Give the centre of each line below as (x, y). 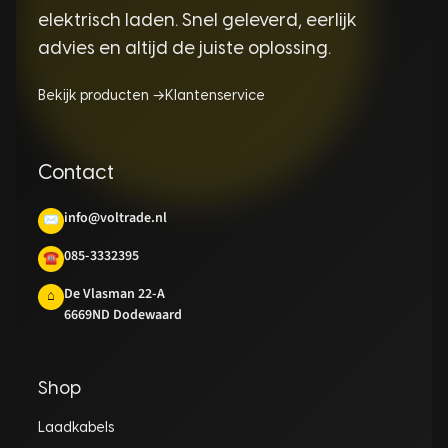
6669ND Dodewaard (123, 314)
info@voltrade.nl (115, 217)
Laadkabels (76, 428)
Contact (76, 173)
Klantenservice (215, 96)
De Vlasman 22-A (114, 293)
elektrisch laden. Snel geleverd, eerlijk (197, 21)
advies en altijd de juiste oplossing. (184, 49)
